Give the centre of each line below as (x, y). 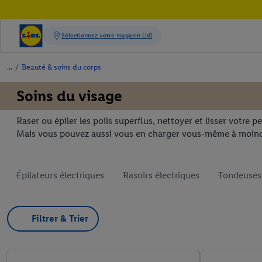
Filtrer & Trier (60, 218)
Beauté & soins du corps (61, 67)
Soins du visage (69, 96)
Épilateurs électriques (60, 175)
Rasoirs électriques (161, 175)
